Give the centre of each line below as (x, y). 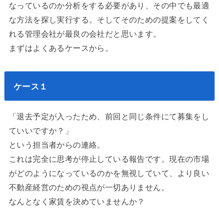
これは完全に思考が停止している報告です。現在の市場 (109, 159)
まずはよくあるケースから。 (61, 47)
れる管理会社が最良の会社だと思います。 (85, 33)
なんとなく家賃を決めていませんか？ (77, 201)
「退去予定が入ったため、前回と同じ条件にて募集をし (109, 116)
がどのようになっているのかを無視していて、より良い (109, 173)
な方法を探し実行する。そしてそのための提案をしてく (109, 19)
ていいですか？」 (41, 130)
